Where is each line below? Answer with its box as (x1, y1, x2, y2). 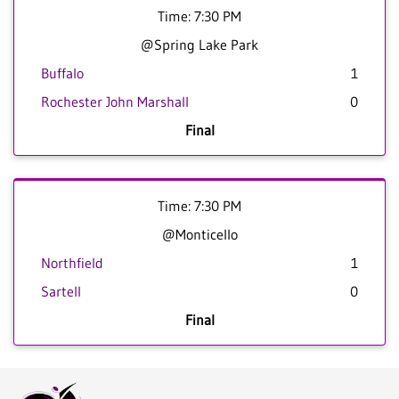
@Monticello (161, 225, 238, 244)
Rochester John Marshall (41, 93, 189, 111)
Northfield (41, 254, 103, 273)
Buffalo (41, 64, 84, 83)
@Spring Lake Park (141, 36, 258, 54)
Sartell (41, 282, 81, 301)
